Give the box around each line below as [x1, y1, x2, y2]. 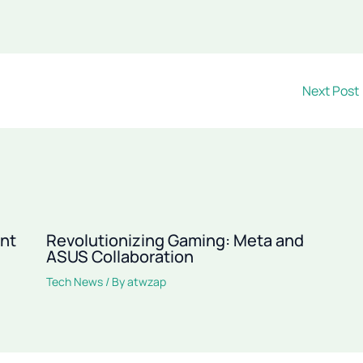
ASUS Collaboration [45, 245, 194, 267]
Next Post [302, 81, 361, 100]
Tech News [45, 273, 103, 289]
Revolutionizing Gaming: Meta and [45, 228, 304, 251]
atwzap [126, 273, 166, 289]
